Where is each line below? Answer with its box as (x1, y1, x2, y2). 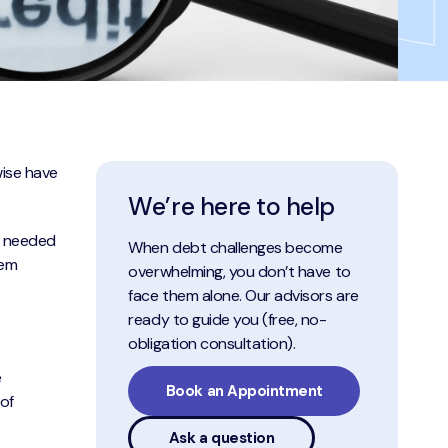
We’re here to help (128, 190, 335, 223)
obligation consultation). (128, 332, 296, 354)
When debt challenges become (128, 236, 343, 258)
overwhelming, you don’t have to (128, 260, 351, 282)
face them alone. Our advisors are (128, 284, 359, 306)
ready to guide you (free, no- (128, 308, 327, 330)
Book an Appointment (165, 380, 323, 401)
